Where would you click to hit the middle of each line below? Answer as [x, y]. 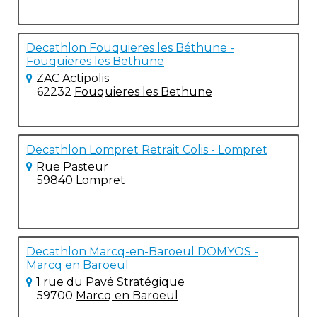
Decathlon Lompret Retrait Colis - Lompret [147, 150]
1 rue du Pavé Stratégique [110, 282]
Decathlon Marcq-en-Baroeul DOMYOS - [142, 252]
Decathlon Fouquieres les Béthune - [130, 48]
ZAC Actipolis [73, 78]
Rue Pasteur [72, 167]
